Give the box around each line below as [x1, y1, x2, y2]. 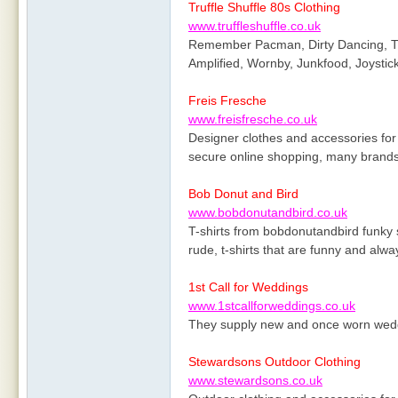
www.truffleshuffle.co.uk [188, 19, 321, 33]
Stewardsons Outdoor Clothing [188, 354, 361, 369]
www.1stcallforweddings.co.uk [188, 298, 355, 313]
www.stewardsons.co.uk [188, 373, 322, 387]
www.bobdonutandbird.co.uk [188, 205, 347, 219]
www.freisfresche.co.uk [188, 112, 317, 126]
